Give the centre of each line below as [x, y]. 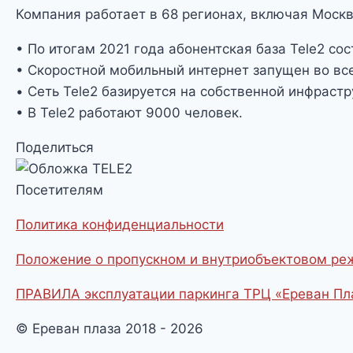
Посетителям [59, 190]
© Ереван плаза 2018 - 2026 [110, 329]
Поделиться [55, 148]
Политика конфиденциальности [120, 225]
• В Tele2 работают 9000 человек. [129, 113]
